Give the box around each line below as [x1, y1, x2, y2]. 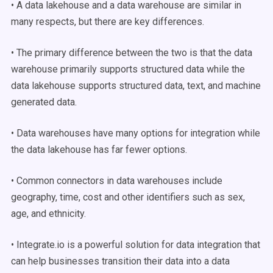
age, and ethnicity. [11, 208, 86, 219]
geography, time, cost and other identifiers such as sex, [11, 191, 245, 203]
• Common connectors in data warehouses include [11, 175, 222, 186]
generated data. [11, 96, 77, 108]
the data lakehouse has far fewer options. [11, 144, 187, 155]
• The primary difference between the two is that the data [11, 47, 252, 58]
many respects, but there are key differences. [11, 16, 204, 27]
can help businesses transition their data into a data [11, 255, 230, 267]
